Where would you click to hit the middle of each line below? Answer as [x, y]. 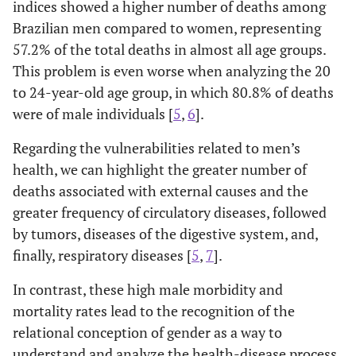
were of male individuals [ [93, 113]
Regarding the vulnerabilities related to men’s [157, 147]
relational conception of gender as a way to [147, 332]
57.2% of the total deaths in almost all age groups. [169, 49]
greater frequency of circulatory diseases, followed [170, 212]
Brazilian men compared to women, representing [167, 27]
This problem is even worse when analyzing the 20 [172, 70]
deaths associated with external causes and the [161, 190]
